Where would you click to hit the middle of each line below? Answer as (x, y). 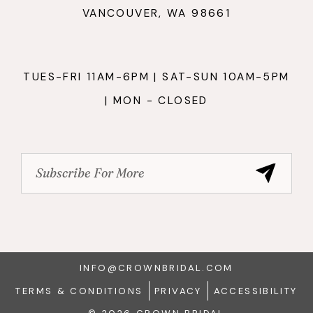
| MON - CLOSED (156, 101)
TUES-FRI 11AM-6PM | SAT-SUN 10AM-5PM (156, 77)
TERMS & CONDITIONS (79, 291)
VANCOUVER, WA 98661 (156, 13)
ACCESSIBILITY (255, 291)
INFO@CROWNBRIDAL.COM (156, 268)
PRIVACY (178, 291)
